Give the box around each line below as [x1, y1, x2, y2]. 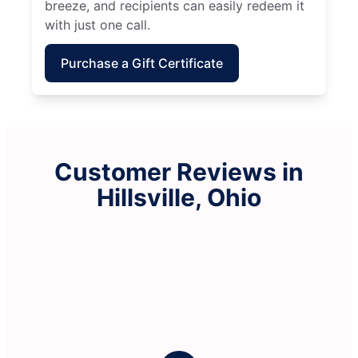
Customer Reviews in [54, 157, 304, 186]
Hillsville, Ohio [97, 183, 261, 212]
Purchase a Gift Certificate [61, 55, 223, 71]
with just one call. [45, 17, 150, 33]
